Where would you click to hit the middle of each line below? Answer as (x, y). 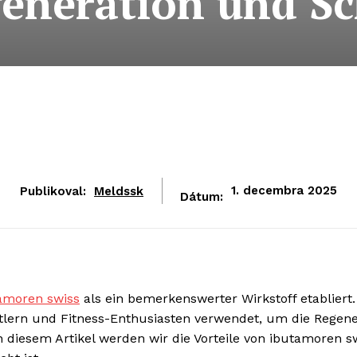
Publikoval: (53, 191)
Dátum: (202, 197)
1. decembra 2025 (284, 191)
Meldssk (119, 191)
